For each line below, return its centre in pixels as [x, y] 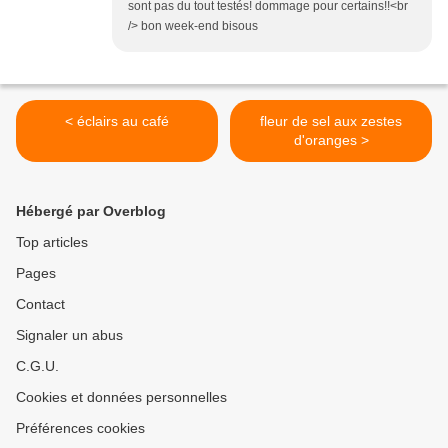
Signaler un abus [69, 334]
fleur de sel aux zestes [331, 120]
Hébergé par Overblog [91, 210]
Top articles [52, 241]
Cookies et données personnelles [121, 396]
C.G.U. [37, 365]
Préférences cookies [80, 427]
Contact [40, 303]
